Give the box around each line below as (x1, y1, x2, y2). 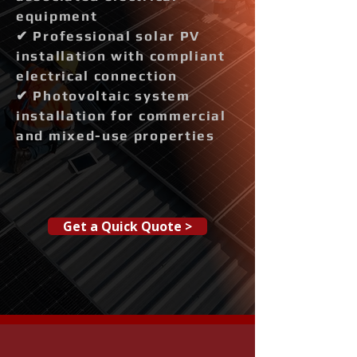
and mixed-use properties (16, 127, 215, 143)
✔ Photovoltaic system (16, 88, 190, 104)
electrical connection (16, 68, 178, 84)
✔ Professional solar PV (16, 28, 201, 44)
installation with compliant (16, 48, 226, 64)
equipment (16, 8, 98, 24)
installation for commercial (16, 108, 226, 124)
